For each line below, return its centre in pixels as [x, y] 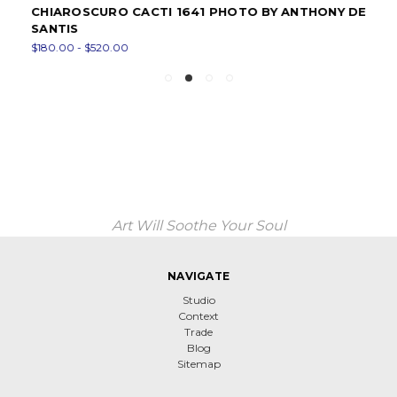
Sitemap [198, 363]
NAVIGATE [198, 276]
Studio [198, 300]
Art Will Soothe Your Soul [198, 225]
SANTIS [49, 28]
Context [198, 315]
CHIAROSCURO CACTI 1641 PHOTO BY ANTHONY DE [193, 11]
